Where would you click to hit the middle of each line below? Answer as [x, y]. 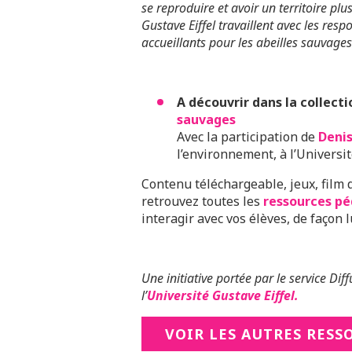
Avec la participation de [247, 137]
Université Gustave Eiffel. [223, 295]
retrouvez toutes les [202, 201]
